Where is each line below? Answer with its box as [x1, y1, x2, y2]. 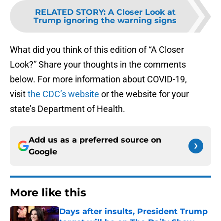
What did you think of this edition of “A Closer [10, 44, 184, 55]
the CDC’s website [26, 89, 99, 100]
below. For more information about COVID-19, [10, 74, 187, 85]
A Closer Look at [108, 7, 176, 17]
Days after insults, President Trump [59, 207, 208, 217]
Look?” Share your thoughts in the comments [10, 59, 186, 70]
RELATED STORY [35, 7, 104, 17]
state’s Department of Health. [10, 104, 125, 114]
